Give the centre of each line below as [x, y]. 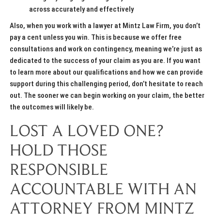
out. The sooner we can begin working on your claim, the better [107, 96]
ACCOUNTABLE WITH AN [103, 191]
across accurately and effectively [81, 9]
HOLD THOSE [59, 152]
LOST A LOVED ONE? [87, 132]
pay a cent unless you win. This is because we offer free [96, 38]
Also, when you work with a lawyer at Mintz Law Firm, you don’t [105, 26]
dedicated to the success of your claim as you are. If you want [105, 61]
